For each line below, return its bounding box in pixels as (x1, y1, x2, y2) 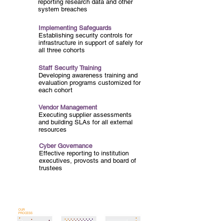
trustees (39, 164, 62, 172)
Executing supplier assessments (38, 111, 132, 118)
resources (38, 126, 67, 133)
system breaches (38, 5, 87, 13)
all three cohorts (38, 46, 85, 54)
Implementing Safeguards (38, 24, 111, 32)
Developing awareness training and (38, 72, 138, 79)
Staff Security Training (38, 64, 101, 72)
